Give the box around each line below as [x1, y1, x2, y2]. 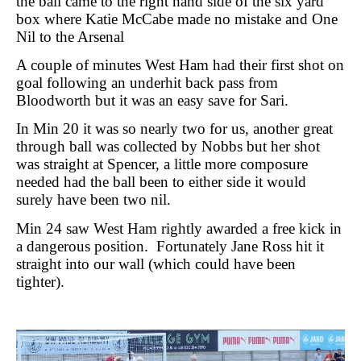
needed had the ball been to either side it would [16, 173, 306, 191]
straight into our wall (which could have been [16, 255, 296, 272]
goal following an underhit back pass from [16, 73, 278, 91]
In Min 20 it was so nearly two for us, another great [16, 120, 333, 138]
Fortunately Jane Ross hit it [156, 237, 324, 255]
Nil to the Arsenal [16, 27, 124, 45]
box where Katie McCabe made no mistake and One [16, 10, 338, 27]
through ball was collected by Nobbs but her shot [16, 138, 320, 156]
